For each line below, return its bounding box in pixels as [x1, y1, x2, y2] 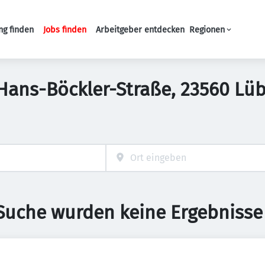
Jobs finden [43, 24, 86, 35]
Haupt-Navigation [98, 30, 174, 41]
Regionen [189, 24, 225, 35]
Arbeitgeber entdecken [96, 24, 185, 35]
